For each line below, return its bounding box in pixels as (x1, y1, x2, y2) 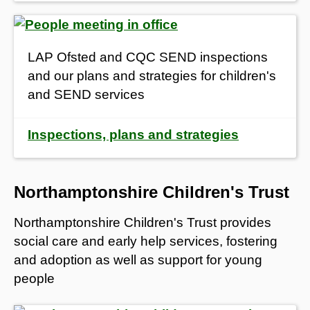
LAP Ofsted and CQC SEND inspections (28, 49, 268, 64)
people (14, 271, 55, 286)
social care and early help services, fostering (14, 233, 277, 248)
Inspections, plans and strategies (28, 127, 239, 142)
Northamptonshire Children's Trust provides (14, 215, 271, 230)
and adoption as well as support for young (14, 252, 262, 267)
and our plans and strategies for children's (28, 68, 276, 83)
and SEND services (28, 86, 145, 102)
